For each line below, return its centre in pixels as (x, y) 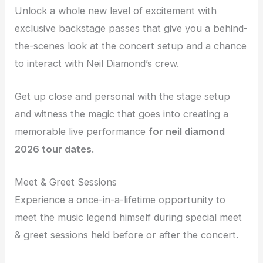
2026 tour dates (53, 149)
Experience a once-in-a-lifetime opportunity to (120, 200)
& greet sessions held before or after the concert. (127, 235)
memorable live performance (82, 132)
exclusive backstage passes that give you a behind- (131, 28)
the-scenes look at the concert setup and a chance (131, 45)
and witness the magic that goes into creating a (122, 114)
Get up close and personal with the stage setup (123, 97)
